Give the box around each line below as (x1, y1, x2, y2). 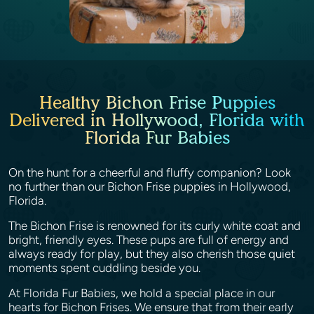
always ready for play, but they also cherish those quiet (8, 247, 295, 261)
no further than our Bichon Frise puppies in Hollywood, (8, 179, 291, 193)
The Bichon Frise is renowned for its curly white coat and (8, 219, 301, 233)
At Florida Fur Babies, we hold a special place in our (8, 286, 275, 300)
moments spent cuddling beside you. (8, 261, 203, 275)
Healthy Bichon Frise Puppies (39, 92, 275, 113)
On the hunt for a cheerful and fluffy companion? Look (8, 165, 291, 179)
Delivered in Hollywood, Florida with (9, 109, 305, 130)
